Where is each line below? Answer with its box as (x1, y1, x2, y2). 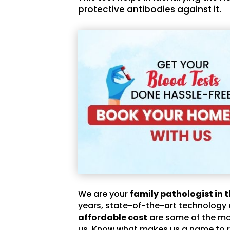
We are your (78, 187, 130, 200)
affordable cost (78, 211, 148, 223)
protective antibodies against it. (78, 3, 222, 15)
